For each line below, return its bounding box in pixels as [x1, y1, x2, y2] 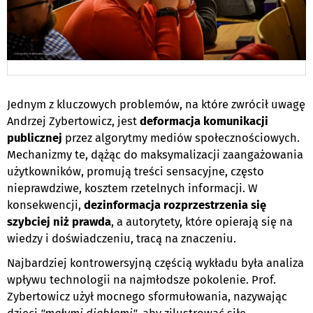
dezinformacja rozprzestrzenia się [84, 198, 266, 212]
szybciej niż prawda [7, 215, 111, 229]
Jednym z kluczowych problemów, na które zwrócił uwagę [7, 98, 305, 112]
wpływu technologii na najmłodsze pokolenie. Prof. [7, 272, 276, 286]
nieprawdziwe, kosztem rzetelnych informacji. [7, 182, 248, 196]
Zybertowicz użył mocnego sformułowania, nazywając [7, 289, 287, 303]
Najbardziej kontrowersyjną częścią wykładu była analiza [7, 256, 304, 270]
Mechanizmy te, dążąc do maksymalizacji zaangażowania [7, 148, 303, 162]
